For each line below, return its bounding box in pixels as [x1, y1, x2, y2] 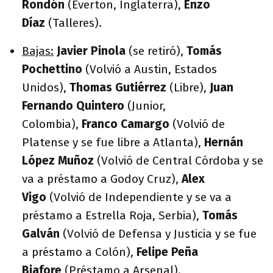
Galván [22, 226, 63, 241]
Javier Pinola [57, 43, 129, 58]
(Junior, [124, 98, 166, 113]
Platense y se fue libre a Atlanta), [22, 135, 204, 149]
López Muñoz [22, 153, 97, 168]
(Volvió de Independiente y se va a [49, 190, 232, 204]
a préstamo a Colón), [22, 244, 136, 259]
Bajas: [22, 43, 54, 58]
